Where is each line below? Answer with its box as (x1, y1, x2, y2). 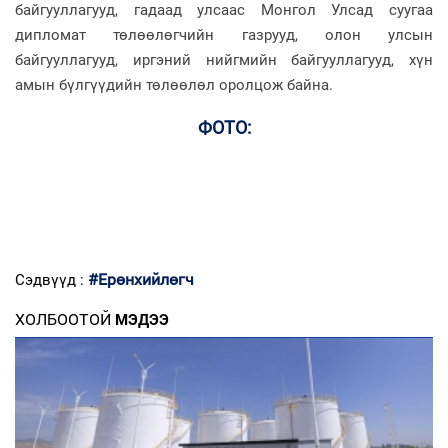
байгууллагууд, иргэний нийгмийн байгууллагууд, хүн (15, 50, 433, 69)
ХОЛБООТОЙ (15, 309, 111, 329)
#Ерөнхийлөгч (88, 269, 194, 289)
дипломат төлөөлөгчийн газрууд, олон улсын (15, 25, 433, 44)
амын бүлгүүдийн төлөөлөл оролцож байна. (15, 75, 333, 94)
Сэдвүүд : (15, 270, 88, 289)
